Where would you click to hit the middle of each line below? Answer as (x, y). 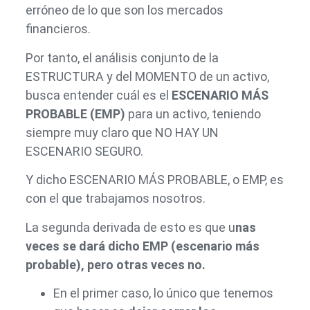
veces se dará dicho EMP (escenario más (142, 246)
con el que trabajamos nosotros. (117, 199)
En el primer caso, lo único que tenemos (163, 293)
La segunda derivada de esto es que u (130, 227)
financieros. (58, 29)
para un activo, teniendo (194, 113)
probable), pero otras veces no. (115, 264)
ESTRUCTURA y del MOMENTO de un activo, (147, 76)
